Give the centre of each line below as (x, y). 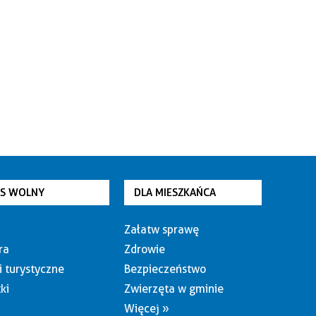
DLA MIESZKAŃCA (175, 193)
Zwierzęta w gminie (174, 289)
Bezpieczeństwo (165, 269)
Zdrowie (144, 249)
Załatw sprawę (161, 230)
